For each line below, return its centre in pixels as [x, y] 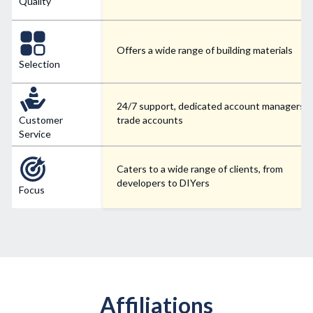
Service [35, 134]
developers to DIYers [163, 183]
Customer [41, 120]
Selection [39, 64]
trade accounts [150, 120]
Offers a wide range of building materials [205, 50]
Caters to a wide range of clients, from [200, 169]
